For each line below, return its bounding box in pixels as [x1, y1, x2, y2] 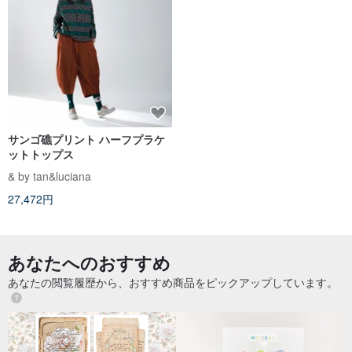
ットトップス [8, 145, 74, 162]
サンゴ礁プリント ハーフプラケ [8, 130, 165, 147]
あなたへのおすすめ [8, 249, 170, 275]
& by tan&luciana [8, 167, 91, 184]
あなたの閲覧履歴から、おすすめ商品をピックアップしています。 [8, 273, 338, 290]
